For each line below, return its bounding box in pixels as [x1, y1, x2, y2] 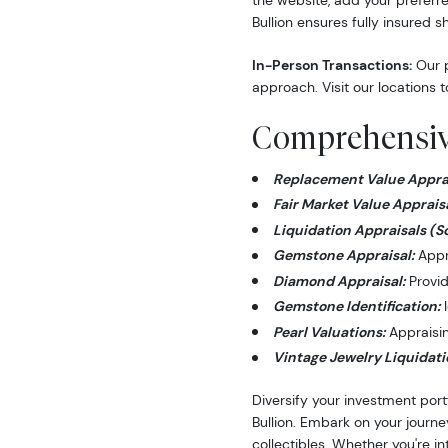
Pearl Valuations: [273, 322, 385, 341]
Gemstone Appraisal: [273, 246, 414, 265]
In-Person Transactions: [252, 56, 412, 75]
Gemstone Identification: [273, 297, 440, 316]
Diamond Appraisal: [273, 271, 405, 290]
